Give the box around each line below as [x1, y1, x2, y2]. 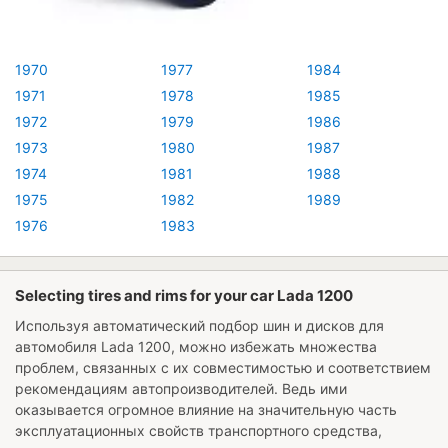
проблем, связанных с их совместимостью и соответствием [15, 358, 431, 376]
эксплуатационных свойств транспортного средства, [15, 421, 382, 439]
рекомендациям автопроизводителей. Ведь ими [15, 379, 347, 397]
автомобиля [15, 337, 101, 355]
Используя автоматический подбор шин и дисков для [15, 316, 384, 334]
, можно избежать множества [171, 337, 377, 355]
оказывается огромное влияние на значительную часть [15, 400, 397, 418]
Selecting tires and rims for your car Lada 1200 [15, 285, 353, 305]
